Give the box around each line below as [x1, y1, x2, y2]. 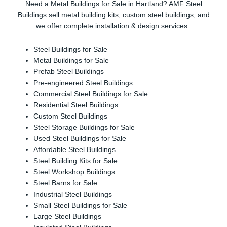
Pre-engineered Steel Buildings [33, 79, 133, 87]
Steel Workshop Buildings [33, 168, 116, 176]
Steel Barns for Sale [33, 179, 98, 187]
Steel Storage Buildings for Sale [33, 124, 135, 132]
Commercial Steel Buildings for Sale [33, 90, 148, 98]
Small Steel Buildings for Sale [33, 202, 128, 210]
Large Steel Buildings [33, 213, 102, 221]
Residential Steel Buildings [33, 101, 119, 109]
